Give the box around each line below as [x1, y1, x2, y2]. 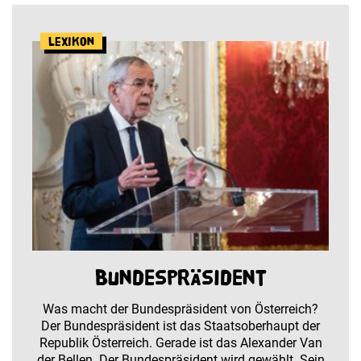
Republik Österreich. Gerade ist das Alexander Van [39, 334, 322, 351]
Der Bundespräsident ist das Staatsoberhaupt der [41, 317, 320, 334]
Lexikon [48, 34, 94, 48]
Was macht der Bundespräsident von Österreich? [43, 301, 318, 317]
